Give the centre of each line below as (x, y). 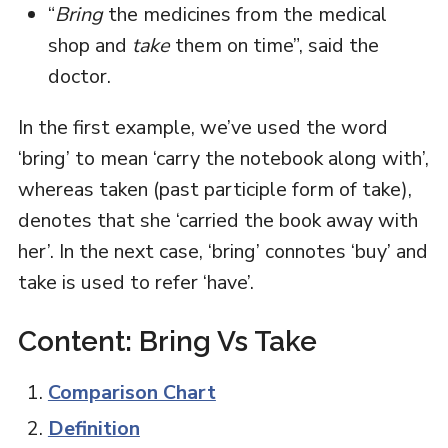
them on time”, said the (274, 45)
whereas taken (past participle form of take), (214, 189)
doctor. (79, 76)
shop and (89, 45)
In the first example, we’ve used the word (202, 127)
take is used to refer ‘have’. (135, 282)
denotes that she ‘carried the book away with (217, 220)
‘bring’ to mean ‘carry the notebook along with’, (223, 158)
